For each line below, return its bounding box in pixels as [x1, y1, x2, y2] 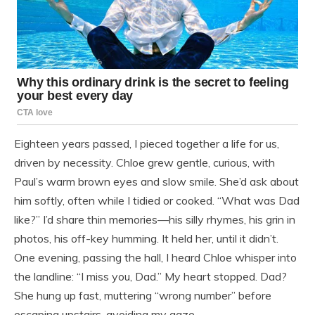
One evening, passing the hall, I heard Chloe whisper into [14, 250, 297, 265]
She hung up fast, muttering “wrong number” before [14, 288, 271, 303]
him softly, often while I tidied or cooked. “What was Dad [14, 193, 300, 208]
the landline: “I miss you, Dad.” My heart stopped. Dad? [14, 269, 287, 284]
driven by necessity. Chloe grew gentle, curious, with [14, 155, 275, 170]
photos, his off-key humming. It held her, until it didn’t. [14, 231, 278, 246]
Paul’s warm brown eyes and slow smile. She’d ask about [14, 174, 299, 189]
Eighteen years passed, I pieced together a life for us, [14, 136, 279, 151]
